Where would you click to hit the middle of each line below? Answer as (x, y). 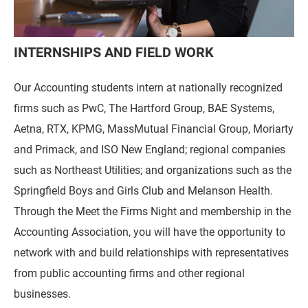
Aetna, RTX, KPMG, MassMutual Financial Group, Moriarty (154, 128)
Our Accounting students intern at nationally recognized (148, 87)
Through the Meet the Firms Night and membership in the (152, 210)
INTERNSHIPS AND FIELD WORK (114, 51)
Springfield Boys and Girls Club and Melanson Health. (143, 190)
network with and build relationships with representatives (151, 252)
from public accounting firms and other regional (129, 272)
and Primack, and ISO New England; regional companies (150, 148)
